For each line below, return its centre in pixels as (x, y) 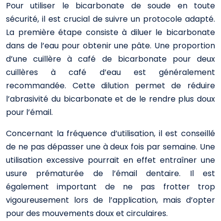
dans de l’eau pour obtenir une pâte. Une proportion (110, 46)
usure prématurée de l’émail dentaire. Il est (110, 173)
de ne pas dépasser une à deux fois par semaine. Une (110, 147)
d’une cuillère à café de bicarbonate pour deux (110, 59)
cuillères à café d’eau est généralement (110, 72)
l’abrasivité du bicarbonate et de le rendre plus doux (110, 99)
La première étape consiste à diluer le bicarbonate (110, 32)
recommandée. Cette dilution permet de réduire (110, 86)
